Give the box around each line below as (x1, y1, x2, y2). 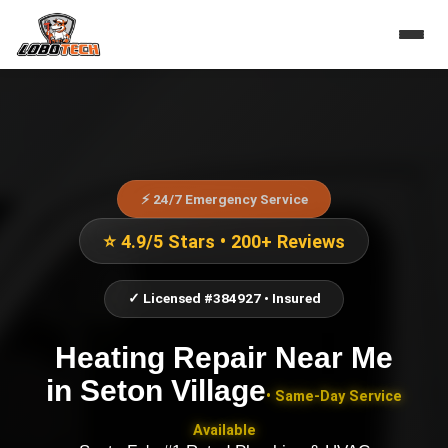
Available (192, 421, 256, 439)
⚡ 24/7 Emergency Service (140, 190, 308, 207)
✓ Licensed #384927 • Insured (127, 290, 321, 307)
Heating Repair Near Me (55, 339, 393, 374)
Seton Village (80, 372, 266, 407)
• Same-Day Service (266, 387, 402, 405)
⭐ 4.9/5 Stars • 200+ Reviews (103, 230, 345, 252)
